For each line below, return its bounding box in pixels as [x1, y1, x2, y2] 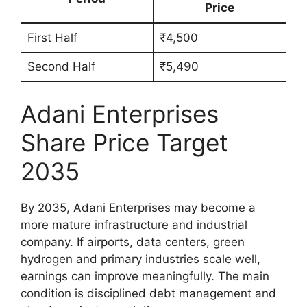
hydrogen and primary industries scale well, [21, 251, 260, 266]
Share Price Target [21, 127, 228, 157]
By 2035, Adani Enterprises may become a [21, 200, 256, 214]
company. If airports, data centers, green [21, 234, 245, 249]
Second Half [27, 60, 95, 74]
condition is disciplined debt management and [21, 286, 276, 300]
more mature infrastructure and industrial [21, 217, 247, 232]
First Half [27, 31, 77, 45]
